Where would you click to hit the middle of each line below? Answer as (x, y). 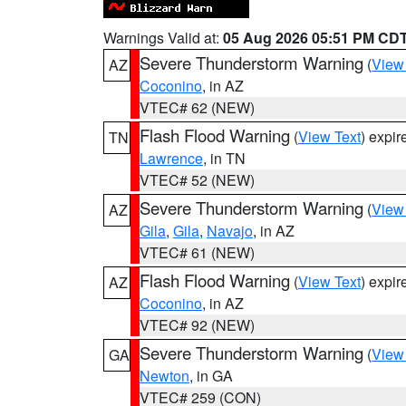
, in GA (211, 376)
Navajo (230, 231)
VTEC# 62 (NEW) (197, 107)
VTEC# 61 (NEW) (197, 252)
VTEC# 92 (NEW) (197, 325)
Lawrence (171, 158)
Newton (164, 376)
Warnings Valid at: (163, 38)
